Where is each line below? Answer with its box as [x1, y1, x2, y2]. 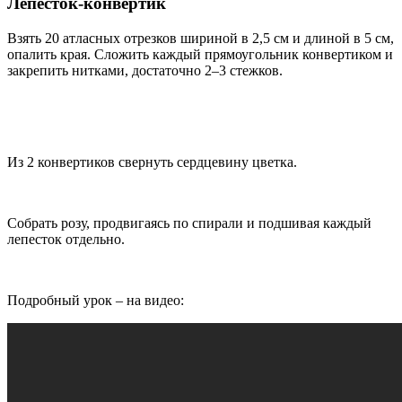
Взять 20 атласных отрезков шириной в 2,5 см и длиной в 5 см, [7, 30, 394, 46]
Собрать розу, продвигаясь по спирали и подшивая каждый [7, 214, 371, 231]
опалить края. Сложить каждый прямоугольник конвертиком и [7, 46, 393, 62]
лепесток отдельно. [7, 231, 125, 247]
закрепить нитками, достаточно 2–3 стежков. [7, 62, 283, 78]
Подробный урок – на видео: [7, 292, 184, 308]
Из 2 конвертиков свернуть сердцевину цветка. [7, 153, 297, 170]
